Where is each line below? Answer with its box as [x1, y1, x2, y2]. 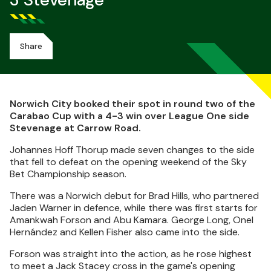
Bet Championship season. [10, 168, 126, 180]
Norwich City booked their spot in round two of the [10, 97, 255, 110]
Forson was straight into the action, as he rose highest [10, 247, 252, 260]
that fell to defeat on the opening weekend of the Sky [10, 155, 247, 168]
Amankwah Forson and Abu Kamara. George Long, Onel [10, 214, 253, 226]
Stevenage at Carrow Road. [10, 122, 141, 134]
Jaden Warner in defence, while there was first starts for [10, 201, 258, 214]
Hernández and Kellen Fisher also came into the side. [10, 226, 240, 238]
